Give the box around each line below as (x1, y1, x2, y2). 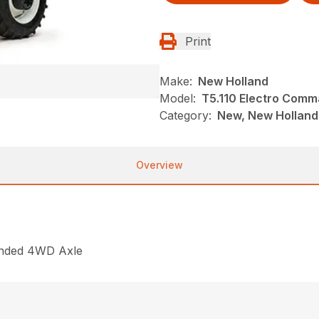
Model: (159, 91, 196, 105)
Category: (159, 108, 211, 122)
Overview (136, 159, 183, 171)
